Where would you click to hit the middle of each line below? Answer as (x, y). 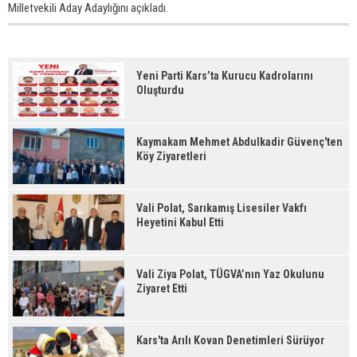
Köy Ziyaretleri (171, 156)
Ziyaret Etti (162, 288)
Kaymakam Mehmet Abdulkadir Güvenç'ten (239, 142)
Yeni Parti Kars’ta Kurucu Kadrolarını (225, 76)
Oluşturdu (160, 90)
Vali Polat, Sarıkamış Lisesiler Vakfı (222, 208)
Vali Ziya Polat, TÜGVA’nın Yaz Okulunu (230, 274)
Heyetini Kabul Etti (180, 222)
